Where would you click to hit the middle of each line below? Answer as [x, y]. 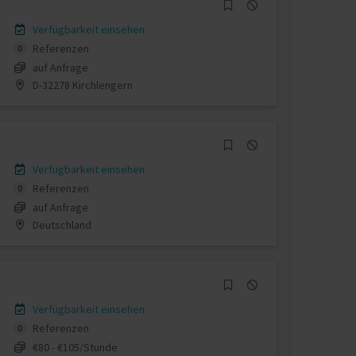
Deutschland [60, 224]
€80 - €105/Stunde [75, 347]
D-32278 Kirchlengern [81, 85]
